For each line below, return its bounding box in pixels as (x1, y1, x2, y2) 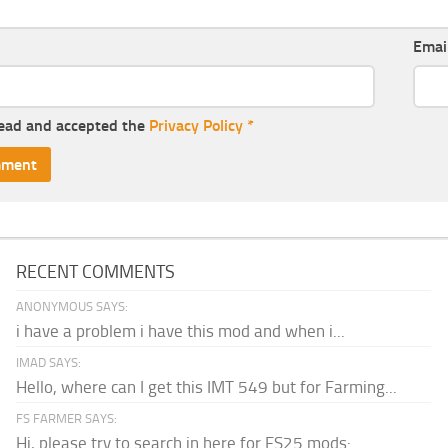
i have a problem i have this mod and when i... (16, 320, 346, 341)
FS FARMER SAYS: (16, 410, 118, 426)
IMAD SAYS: (16, 354, 82, 370)
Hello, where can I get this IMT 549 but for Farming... (16, 376, 398, 397)
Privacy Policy (149, 115, 243, 135)
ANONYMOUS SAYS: (16, 298, 129, 314)
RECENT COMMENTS (16, 260, 176, 283)
